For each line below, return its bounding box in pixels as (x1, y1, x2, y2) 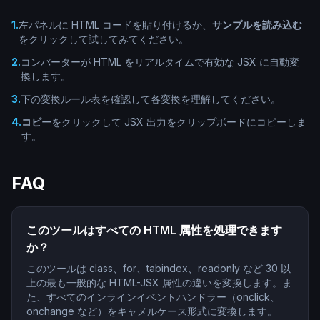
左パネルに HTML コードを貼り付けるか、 (19, 19, 212, 31)
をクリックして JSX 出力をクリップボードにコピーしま (51, 116, 306, 128)
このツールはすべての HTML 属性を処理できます (26, 223, 282, 237)
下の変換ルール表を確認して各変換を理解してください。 (21, 93, 281, 105)
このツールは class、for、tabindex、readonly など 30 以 (26, 262, 291, 274)
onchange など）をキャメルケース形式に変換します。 (26, 305, 277, 317)
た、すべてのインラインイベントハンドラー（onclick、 (26, 291, 280, 303)
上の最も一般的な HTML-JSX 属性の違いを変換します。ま (26, 276, 292, 289)
